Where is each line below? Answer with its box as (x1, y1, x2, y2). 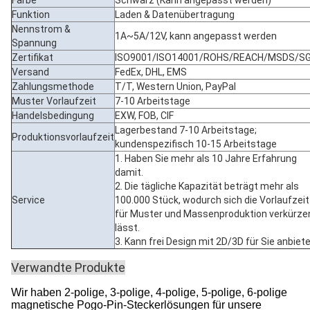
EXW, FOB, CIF (115, 110, 174, 121)
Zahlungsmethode (12, 81, 94, 92)
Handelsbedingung (12, 110, 94, 121)
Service (12, 194, 45, 206)
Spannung (12, 37, 57, 48)
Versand (12, 66, 49, 77)
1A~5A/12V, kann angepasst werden (115, 30, 277, 42)
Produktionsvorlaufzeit (12, 131, 114, 143)
